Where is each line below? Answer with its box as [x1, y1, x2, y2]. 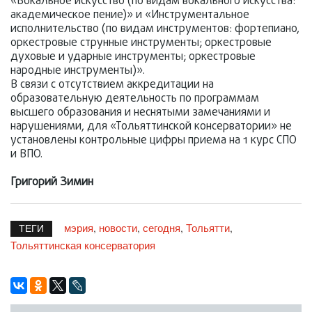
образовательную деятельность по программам [10, 91, 259, 107]
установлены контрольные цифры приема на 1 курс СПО [10, 132, 297, 149]
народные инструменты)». [10, 63, 145, 79]
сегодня [143, 220, 180, 235]
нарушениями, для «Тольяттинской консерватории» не [10, 118, 292, 135]
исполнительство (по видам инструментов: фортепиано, [10, 21, 299, 38]
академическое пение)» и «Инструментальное [10, 7, 249, 24]
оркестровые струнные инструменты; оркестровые [10, 35, 272, 52]
